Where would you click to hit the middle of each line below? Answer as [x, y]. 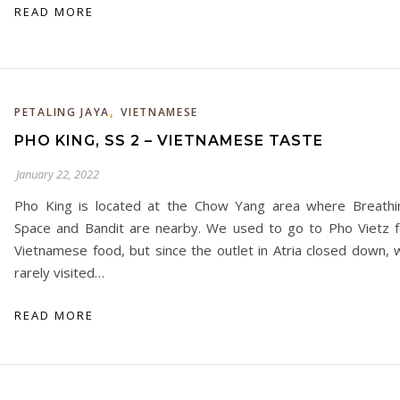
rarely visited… [59, 272]
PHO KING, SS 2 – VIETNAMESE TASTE [169, 141]
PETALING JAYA [62, 112]
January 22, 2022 [58, 174]
